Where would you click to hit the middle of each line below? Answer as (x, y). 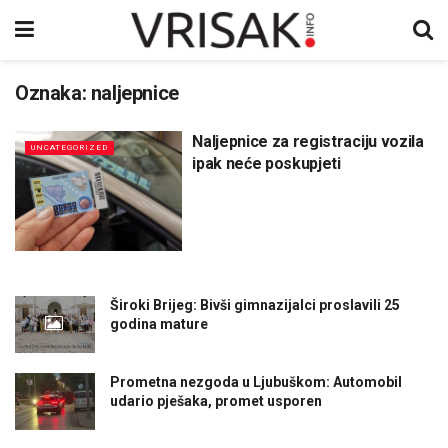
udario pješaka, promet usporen (216, 400)
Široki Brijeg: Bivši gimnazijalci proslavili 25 (255, 304)
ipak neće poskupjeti (266, 163)
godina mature (159, 323)
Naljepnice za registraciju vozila (308, 141)
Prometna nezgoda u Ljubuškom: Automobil (256, 381)
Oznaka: (53, 93)
